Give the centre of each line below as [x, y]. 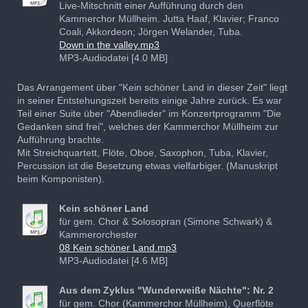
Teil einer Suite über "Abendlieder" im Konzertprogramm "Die [149, 113]
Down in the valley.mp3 [109, 44]
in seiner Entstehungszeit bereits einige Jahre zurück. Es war [150, 100]
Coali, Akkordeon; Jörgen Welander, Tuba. [151, 31]
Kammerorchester [98, 234]
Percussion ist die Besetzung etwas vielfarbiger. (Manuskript [147, 165]
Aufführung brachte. [60, 139]
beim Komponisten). [61, 178]
